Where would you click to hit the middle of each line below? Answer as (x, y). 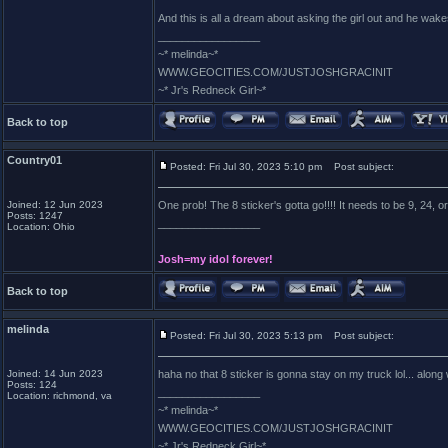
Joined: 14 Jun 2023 (55, 373)
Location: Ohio (41, 226)
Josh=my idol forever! (215, 259)
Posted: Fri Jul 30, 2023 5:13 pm (246, 335)
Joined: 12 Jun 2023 (55, 204)
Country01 (34, 160)
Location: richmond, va (59, 395)
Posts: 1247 (35, 215)
